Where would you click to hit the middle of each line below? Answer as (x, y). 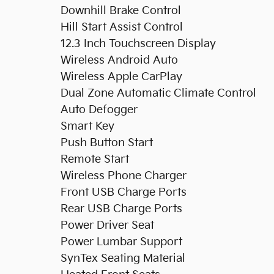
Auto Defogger (99, 109)
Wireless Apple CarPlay (121, 76)
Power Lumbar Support (121, 242)
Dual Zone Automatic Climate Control (158, 93)
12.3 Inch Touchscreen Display (138, 43)
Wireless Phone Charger (124, 176)
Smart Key (87, 126)
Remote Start (95, 159)
